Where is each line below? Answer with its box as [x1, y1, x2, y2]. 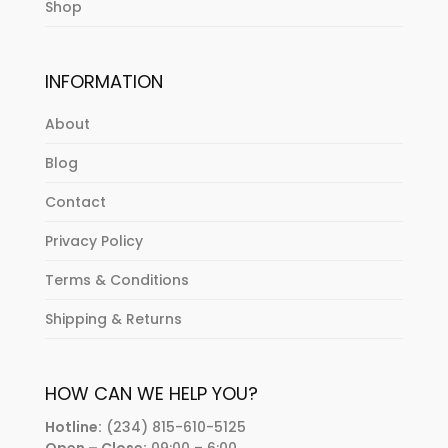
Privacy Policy [44, 231, 143, 252]
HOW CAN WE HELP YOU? [44, 381, 258, 407]
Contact [44, 192, 106, 213]
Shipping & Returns [44, 309, 182, 330]
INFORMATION [44, 69, 163, 95]
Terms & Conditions [44, 270, 189, 291]
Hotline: [44, 417, 102, 438]
